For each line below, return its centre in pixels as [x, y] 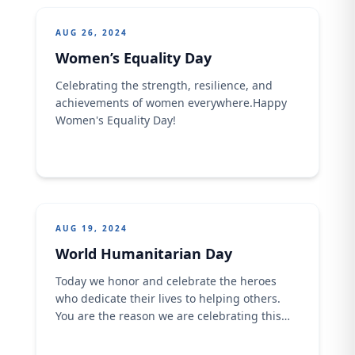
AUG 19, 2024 [91, 228]
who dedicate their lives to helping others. [168, 298]
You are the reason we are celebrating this [168, 316]
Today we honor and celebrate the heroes [166, 281]
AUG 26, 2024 [91, 32]
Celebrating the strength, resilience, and [164, 85]
